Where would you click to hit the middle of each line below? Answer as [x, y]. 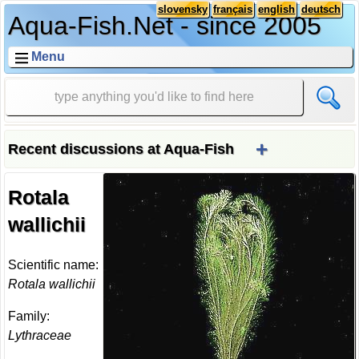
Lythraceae [40, 336]
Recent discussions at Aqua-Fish [121, 149]
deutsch [321, 10]
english [277, 10]
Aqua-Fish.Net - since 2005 [165, 26]
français [232, 10]
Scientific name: [54, 265]
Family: [29, 317]
